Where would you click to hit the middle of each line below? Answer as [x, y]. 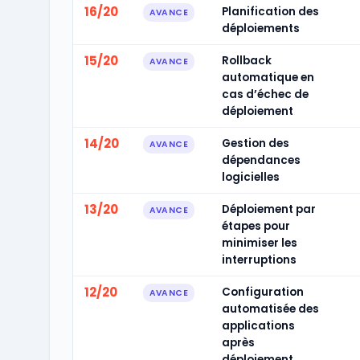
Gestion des [255, 143]
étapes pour [256, 226]
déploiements [260, 29]
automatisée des [270, 309]
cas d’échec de [265, 94]
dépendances [261, 160]
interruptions [259, 260]
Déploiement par [268, 209]
